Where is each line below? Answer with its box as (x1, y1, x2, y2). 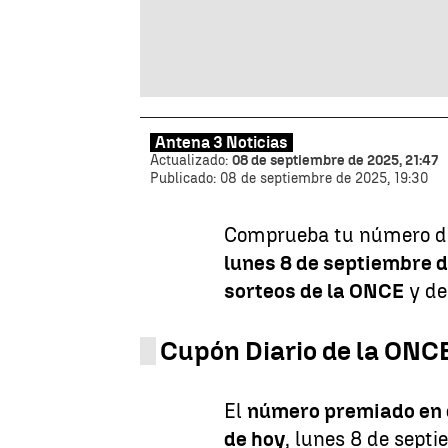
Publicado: (150, 169, 220, 187)
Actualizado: (150, 151, 232, 169)
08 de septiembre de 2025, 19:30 (220, 169, 428, 187)
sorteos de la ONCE (224, 278, 405, 303)
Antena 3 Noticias (155, 132, 288, 152)
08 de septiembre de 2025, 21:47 (232, 151, 438, 169)
